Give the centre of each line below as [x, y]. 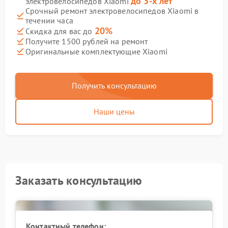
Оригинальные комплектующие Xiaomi [96, 51]
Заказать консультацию [79, 180]
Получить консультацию [114, 85]
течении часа [49, 20]
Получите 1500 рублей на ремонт [87, 41]
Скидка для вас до [60, 31]
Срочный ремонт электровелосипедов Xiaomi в [112, 11]
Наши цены [114, 111]
